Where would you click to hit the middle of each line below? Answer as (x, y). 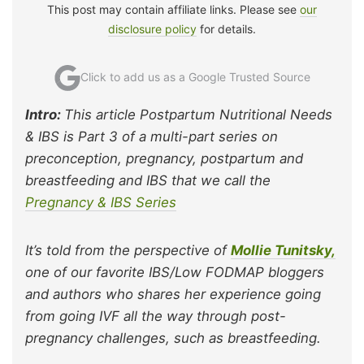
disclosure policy (152, 28)
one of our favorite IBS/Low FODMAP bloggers (175, 272)
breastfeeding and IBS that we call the (148, 180)
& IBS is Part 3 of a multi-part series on (152, 136)
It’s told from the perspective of (128, 250)
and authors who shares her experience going (173, 294)
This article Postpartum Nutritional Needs (198, 114)
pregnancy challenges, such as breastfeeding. (173, 338)
